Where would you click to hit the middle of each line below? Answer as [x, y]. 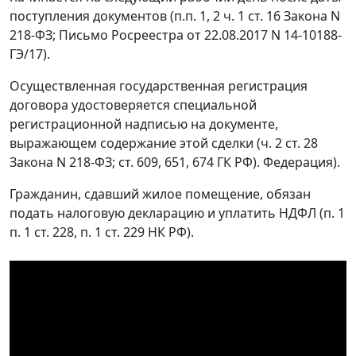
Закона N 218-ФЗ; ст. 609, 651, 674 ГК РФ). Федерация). [175, 162]
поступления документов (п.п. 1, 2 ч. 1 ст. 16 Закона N [175, 15]
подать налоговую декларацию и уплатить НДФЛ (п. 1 [177, 213]
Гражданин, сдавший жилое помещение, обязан [160, 193]
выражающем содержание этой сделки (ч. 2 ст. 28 [164, 143]
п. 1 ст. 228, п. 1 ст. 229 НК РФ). [102, 232]
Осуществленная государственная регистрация [159, 85]
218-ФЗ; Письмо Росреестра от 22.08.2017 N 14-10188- [176, 35]
